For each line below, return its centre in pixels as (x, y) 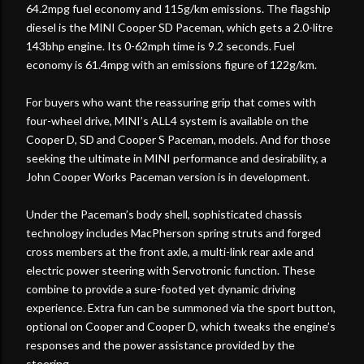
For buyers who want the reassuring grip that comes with (171, 102)
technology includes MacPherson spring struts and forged (173, 232)
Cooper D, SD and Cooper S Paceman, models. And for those (178, 139)
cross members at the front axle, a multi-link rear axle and (170, 251)
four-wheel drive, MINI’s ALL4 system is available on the (167, 120)
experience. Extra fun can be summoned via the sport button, (181, 307)
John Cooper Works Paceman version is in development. (168, 176)
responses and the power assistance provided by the (160, 344)
